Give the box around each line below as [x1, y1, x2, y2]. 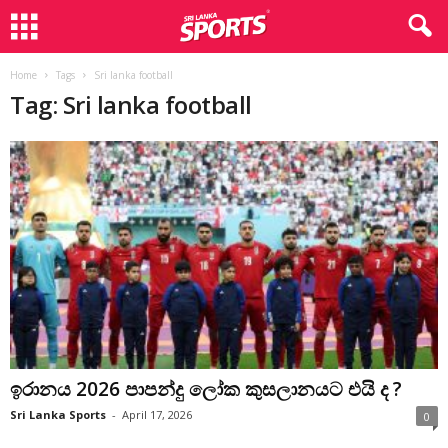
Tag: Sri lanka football [10, 88, 252, 121]
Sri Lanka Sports [10, 407, 106, 423]
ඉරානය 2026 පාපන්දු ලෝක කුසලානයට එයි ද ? [10, 376, 407, 403]
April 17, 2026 [122, 407, 192, 423]
